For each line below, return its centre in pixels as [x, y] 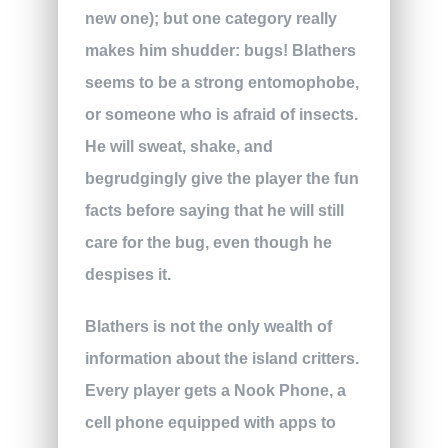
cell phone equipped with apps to [210, 423]
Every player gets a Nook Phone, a [215, 391]
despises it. [127, 275]
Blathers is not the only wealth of [208, 327]
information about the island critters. [221, 359]
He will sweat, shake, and [178, 147]
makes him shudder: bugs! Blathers [220, 51]
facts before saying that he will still [214, 211]
